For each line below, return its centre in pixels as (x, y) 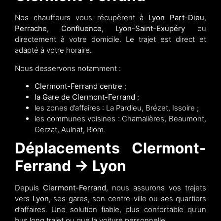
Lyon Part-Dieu (177, 18)
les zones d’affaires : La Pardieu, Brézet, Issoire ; (117, 108)
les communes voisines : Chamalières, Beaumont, (120, 119)
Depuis (29, 188)
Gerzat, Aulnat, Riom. (70, 130)
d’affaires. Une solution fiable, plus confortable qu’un (110, 210)
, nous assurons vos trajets (156, 188)
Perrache (31, 29)
